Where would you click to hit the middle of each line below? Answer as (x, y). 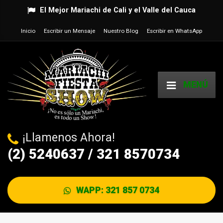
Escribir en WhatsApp (175, 31)
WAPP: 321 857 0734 (116, 190)
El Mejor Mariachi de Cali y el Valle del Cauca (117, 10)
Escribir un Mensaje (69, 31)
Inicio (28, 31)
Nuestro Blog (121, 31)
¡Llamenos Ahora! (68, 137)
